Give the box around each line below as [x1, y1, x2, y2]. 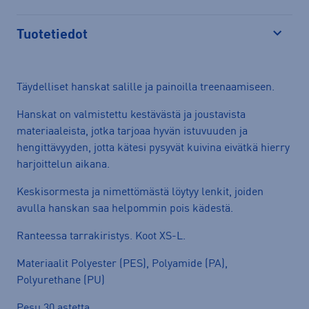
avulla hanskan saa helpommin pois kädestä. [17, 203, 233, 215]
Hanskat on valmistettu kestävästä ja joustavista [17, 109, 246, 121]
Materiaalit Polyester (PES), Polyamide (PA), [17, 258, 228, 270]
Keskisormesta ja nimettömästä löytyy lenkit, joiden [17, 186, 263, 198]
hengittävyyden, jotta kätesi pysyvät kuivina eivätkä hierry [17, 142, 290, 154]
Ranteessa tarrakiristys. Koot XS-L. [17, 230, 186, 242]
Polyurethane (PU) [17, 275, 105, 286]
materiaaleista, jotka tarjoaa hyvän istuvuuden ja [17, 126, 248, 137]
